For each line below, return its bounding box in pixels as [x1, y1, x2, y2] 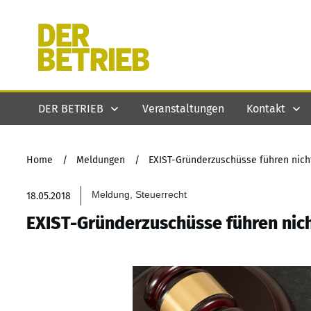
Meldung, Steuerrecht [92, 189, 187, 200]
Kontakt [246, 101, 285, 115]
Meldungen [76, 154, 125, 166]
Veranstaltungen [142, 101, 224, 115]
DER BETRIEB [38, 101, 103, 115]
